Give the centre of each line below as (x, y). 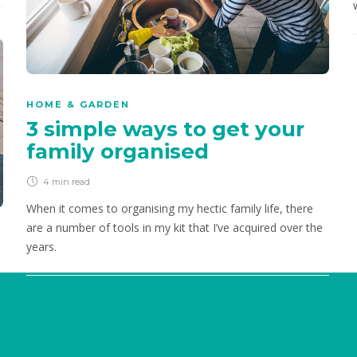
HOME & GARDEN (78, 105)
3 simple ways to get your (165, 129)
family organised (120, 152)
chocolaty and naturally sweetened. (117, 13)
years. (41, 247)
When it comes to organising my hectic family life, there (170, 209)
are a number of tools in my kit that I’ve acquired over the (175, 228)
